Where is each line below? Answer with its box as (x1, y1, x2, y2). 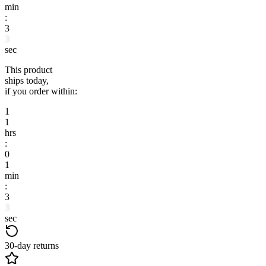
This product (5, 64, 52, 75)
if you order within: (5, 85, 77, 96)
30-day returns (5, 240, 59, 251)
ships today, (5, 75, 49, 85)
